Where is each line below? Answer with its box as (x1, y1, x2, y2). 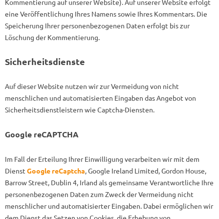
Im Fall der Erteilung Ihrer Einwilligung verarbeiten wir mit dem (5, 154, 199, 163)
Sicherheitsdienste (5, 56, 85, 67)
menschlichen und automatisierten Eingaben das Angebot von (5, 93, 196, 102)
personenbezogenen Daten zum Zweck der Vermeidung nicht (5, 190, 194, 198)
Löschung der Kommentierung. (5, 33, 100, 42)
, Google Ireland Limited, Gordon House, (85, 166, 206, 175)
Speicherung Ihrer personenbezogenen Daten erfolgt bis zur (5, 21, 190, 30)
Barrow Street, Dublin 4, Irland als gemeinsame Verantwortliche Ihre (5, 178, 214, 187)
